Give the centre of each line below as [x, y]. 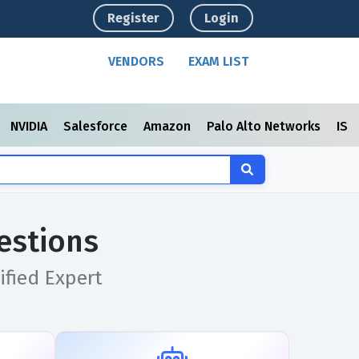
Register [134, 18]
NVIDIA [30, 126]
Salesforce [97, 126]
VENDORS [137, 61]
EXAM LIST [219, 61]
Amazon [169, 126]
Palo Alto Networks [265, 126]
